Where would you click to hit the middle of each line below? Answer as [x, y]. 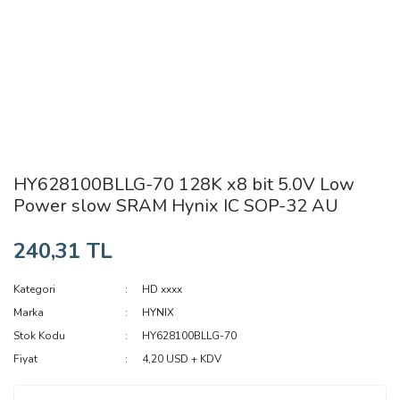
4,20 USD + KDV [182, 359]
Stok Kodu [39, 336]
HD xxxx [162, 289]
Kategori [34, 289]
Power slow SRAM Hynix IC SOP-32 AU [176, 206]
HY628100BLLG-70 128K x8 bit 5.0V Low [184, 184]
